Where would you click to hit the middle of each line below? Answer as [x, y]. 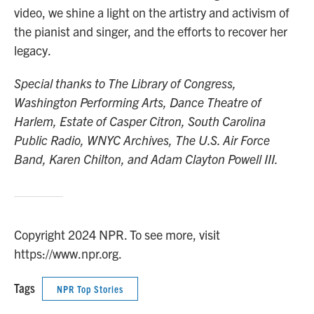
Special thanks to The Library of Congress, [125, 83]
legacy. [33, 50]
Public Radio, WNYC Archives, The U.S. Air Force [142, 139]
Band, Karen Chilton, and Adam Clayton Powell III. [146, 158]
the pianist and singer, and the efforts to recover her [151, 31]
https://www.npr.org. [68, 253]
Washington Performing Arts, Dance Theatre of [138, 102]
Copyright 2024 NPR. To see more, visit [117, 234]
